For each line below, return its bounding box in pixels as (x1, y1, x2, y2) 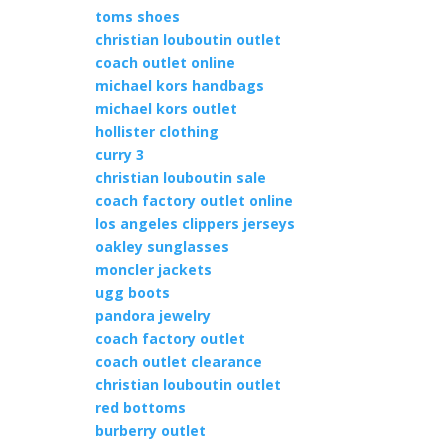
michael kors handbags (94, 76, 264, 95)
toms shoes (94, 7, 180, 26)
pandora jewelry (94, 306, 211, 325)
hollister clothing (94, 122, 219, 141)
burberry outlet (94, 421, 206, 440)
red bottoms (94, 398, 186, 417)
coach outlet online (94, 53, 235, 72)
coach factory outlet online (94, 191, 293, 210)
